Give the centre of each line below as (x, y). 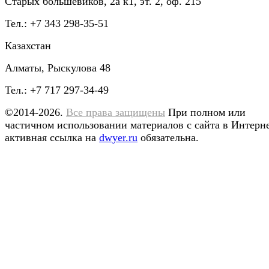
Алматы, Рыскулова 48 (58, 68)
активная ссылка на (52, 138)
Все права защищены (116, 113)
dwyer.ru (118, 138)
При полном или (207, 113)
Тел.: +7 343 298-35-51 (57, 24)
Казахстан (28, 46)
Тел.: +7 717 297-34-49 (57, 90)
